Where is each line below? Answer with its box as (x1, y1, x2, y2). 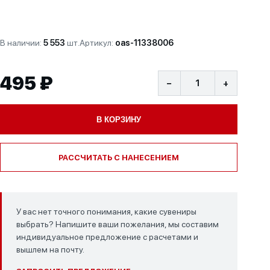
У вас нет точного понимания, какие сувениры (16, 207, 196, 216)
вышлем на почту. (16, 245, 84, 254)
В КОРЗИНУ (96, 115, 141, 124)
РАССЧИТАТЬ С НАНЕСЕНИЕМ (58, 152, 179, 162)
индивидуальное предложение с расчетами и (16, 232, 198, 242)
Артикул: (79, 38, 115, 48)
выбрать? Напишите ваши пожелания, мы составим (16, 219, 219, 229)
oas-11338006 (115, 38, 174, 48)
